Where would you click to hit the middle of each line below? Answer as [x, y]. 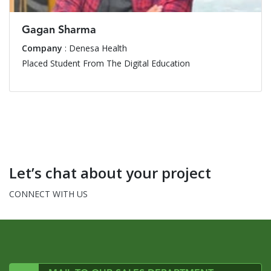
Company [42, 48]
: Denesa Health [95, 48]
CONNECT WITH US [48, 194]
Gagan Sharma [59, 30]
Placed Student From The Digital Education [106, 63]
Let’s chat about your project [110, 172]
